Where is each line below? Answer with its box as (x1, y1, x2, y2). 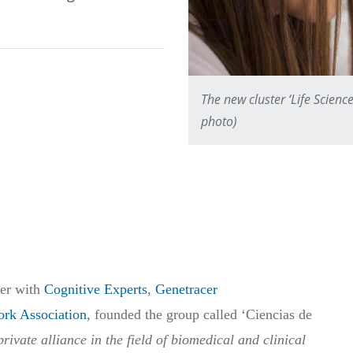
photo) (201, 112, 237, 130)
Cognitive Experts (44, 281, 147, 297)
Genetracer (155, 281, 217, 297)
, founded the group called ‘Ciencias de (87, 306, 312, 322)
